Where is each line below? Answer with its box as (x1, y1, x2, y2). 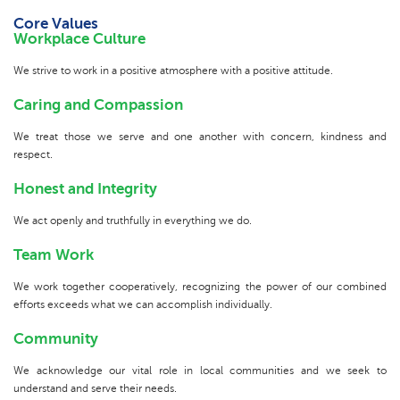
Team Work (13, 246, 94, 264)
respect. (13, 148, 53, 162)
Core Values (13, 15, 98, 33)
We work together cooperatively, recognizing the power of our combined (13, 280, 387, 294)
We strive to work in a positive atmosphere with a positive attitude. (13, 64, 333, 78)
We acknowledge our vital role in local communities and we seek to (13, 364, 387, 378)
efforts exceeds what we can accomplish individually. (13, 298, 272, 312)
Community (13, 330, 98, 348)
